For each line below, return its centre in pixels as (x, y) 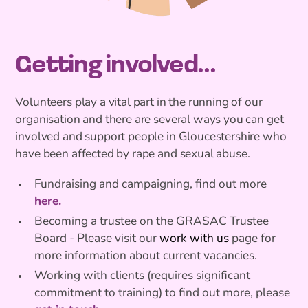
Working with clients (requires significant (142, 276)
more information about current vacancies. (145, 256)
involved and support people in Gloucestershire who (151, 137)
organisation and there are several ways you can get (150, 120)
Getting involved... (115, 66)
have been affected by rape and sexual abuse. (133, 154)
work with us (195, 239)
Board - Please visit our (97, 239)
